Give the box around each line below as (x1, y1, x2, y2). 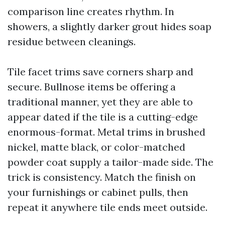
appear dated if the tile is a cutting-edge (8, 110, 198, 123)
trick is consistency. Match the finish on (8, 171, 196, 183)
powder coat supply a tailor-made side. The (8, 156, 213, 168)
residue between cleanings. (8, 35, 136, 48)
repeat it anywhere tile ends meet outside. (8, 201, 207, 213)
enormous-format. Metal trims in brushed (8, 126, 205, 138)
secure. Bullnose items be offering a (8, 80, 176, 93)
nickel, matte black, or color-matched (8, 141, 185, 153)
